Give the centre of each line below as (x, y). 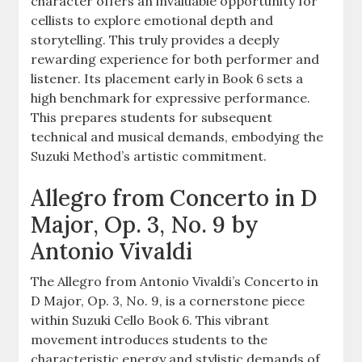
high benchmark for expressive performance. (171, 97)
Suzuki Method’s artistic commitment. (149, 156)
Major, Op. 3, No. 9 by (145, 224)
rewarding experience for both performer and (175, 59)
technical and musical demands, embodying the (177, 136)
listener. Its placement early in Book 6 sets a (167, 78)
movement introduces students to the (149, 339)
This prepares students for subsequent (152, 117)
